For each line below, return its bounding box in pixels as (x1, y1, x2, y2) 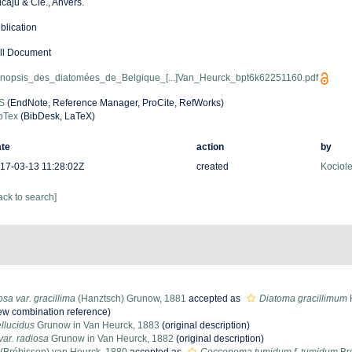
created (196, 161, 229, 172)
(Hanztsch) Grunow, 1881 (75, 293, 186, 304)
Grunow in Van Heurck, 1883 (35, 320, 159, 331)
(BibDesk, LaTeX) (17, 111, 95, 122)
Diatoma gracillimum (259, 293, 347, 304)
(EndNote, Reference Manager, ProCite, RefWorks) (4, 97, 224, 108)
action (196, 141, 224, 152)
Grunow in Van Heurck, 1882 (49, 333, 174, 344)
